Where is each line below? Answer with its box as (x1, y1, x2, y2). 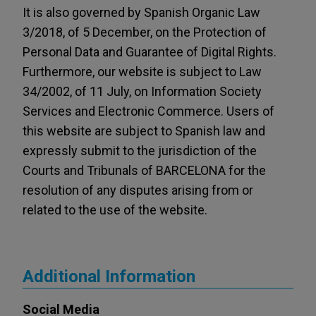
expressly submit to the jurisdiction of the (23, 143, 257, 158)
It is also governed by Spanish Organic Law (23, 5, 260, 20)
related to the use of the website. (23, 202, 207, 217)
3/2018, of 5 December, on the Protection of (23, 25, 267, 39)
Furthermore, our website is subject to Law (23, 64, 262, 79)
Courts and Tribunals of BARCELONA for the (23, 163, 266, 178)
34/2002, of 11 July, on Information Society (23, 84, 262, 99)
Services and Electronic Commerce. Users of (23, 104, 274, 119)
